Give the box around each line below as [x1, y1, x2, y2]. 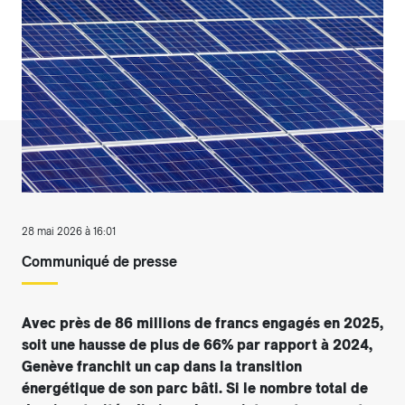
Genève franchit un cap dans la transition [22, 358, 302, 376]
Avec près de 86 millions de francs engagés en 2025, [22, 315, 383, 333]
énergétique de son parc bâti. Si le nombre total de [22, 380, 368, 398]
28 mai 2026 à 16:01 [22, 225, 116, 239]
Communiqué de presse [22, 253, 177, 271]
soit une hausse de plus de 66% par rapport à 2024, [22, 336, 372, 354]
